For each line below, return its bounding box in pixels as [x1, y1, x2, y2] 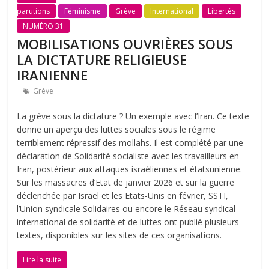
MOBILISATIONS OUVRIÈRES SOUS [17, 35, 234, 53]
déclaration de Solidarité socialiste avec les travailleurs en [17, 150, 240, 162]
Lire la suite [23, 255, 62, 265]
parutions [17, 6, 50, 17]
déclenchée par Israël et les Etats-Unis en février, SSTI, [17, 190, 229, 202]
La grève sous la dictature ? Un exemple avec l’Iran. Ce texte [17, 110, 250, 122]
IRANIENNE [17, 66, 88, 85]
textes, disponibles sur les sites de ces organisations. [17, 229, 222, 241]
